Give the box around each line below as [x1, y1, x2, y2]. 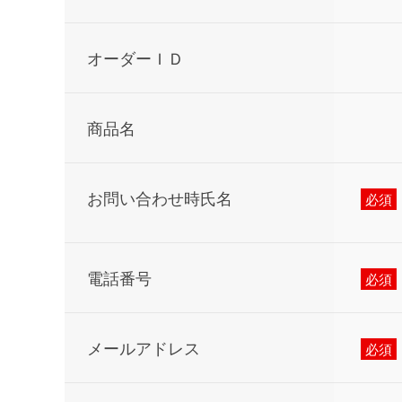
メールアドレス [87, 336, 200, 359]
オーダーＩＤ [87, 46, 184, 69]
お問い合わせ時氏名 [87, 186, 232, 209]
